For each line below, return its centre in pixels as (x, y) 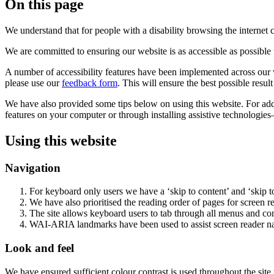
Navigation (33, 168)
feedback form (90, 83)
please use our (33, 83)
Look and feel (39, 248)
